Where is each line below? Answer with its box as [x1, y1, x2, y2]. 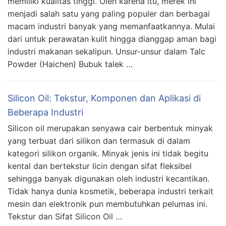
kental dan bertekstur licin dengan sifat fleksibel [8, 160, 192, 171]
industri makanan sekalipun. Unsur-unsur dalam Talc [8, 46, 205, 56]
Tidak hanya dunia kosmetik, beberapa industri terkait [8, 186, 213, 196]
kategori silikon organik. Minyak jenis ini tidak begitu [8, 148, 208, 158]
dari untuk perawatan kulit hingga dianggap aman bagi [8, 33, 216, 44]
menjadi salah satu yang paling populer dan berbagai [8, 8, 210, 19]
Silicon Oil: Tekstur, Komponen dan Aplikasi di [8, 92, 201, 103]
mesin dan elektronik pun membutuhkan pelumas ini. [8, 198, 207, 209]
